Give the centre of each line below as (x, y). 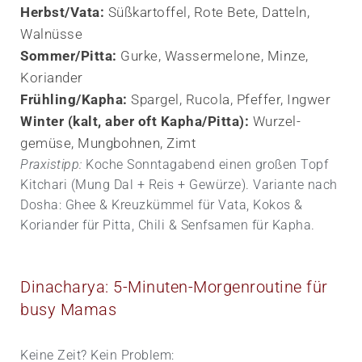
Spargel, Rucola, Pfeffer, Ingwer (229, 99)
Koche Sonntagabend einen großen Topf (205, 164)
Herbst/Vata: (62, 12)
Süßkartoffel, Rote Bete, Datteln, (207, 12)
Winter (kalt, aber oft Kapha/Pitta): (135, 121)
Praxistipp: (51, 164)
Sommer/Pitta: (69, 55)
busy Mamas (68, 309)
